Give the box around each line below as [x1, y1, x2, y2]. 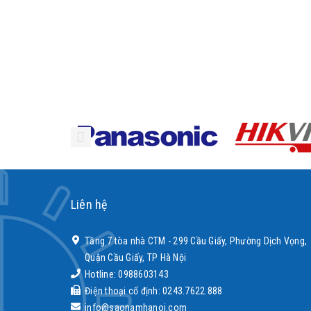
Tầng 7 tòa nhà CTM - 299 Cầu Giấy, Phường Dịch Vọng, [85, 235, 307, 246]
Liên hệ [71, 197, 108, 212]
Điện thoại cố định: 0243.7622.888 [85, 285, 223, 296]
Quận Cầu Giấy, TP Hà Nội [85, 252, 186, 263]
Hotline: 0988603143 [85, 269, 169, 280]
